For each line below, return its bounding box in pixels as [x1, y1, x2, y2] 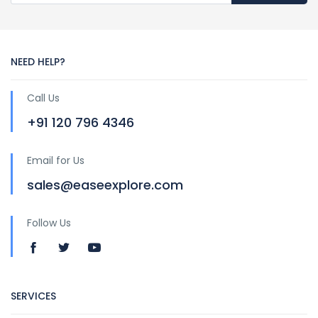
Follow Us [27, 216, 71, 231]
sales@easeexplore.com [27, 176, 183, 194]
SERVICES [11, 289, 56, 304]
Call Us [27, 91, 60, 106]
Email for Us [27, 153, 84, 168]
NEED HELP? [11, 55, 65, 70]
